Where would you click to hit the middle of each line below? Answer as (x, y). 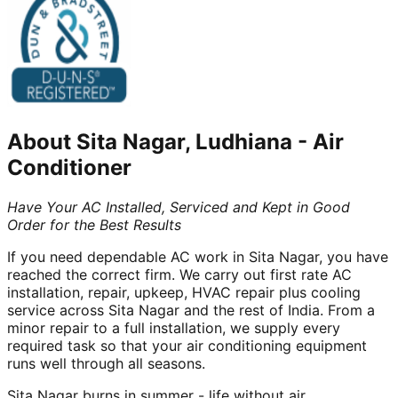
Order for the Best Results (94, 224)
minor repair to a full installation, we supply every (174, 327)
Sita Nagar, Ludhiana (184, 141)
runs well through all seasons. (108, 363)
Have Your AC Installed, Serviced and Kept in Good (179, 207)
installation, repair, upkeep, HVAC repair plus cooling (184, 292)
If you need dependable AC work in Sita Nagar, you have (198, 256)
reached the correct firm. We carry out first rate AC (179, 274)
